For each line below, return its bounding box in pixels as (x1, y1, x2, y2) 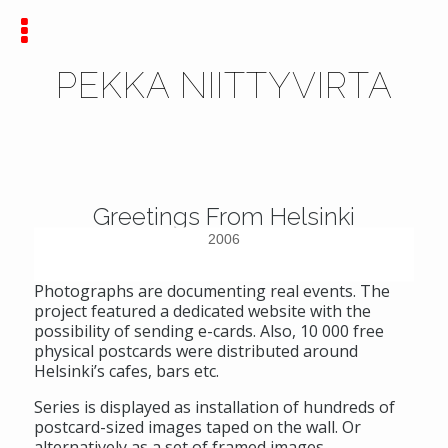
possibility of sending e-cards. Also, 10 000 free (34, 319, 384, 342)
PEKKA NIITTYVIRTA (55, 65, 393, 106)
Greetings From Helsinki (93, 201, 355, 231)
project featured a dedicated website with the (34, 299, 371, 322)
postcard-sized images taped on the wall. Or (34, 415, 361, 438)
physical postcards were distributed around (34, 339, 358, 362)
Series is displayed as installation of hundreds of (34, 395, 395, 418)
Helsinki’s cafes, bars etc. (34, 359, 219, 382)
